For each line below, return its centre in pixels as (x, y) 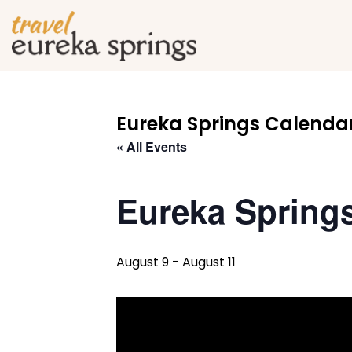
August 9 (143, 262)
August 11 (209, 262)
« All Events (152, 147)
